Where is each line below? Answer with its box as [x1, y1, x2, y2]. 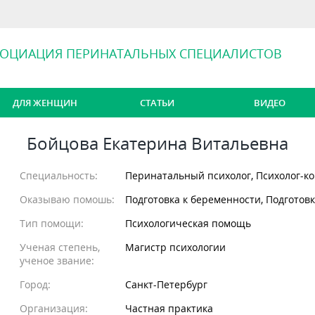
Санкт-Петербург [125, 278, 208, 291]
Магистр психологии [125, 240, 226, 254]
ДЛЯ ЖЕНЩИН [12, 96, 77, 109]
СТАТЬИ [140, 96, 175, 109]
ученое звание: [20, 254, 95, 267]
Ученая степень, [20, 240, 101, 254]
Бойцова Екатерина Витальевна [26, 131, 288, 155]
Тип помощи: [20, 217, 84, 230]
